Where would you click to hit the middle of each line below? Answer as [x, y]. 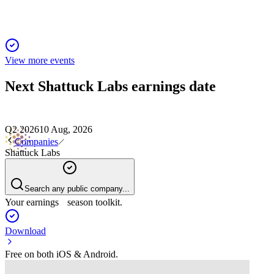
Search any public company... [77, 188]
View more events [40, 61]
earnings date [172, 86]
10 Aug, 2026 [66, 129]
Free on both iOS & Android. [61, 254]
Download [25, 231]
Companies [36, 141]
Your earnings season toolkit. [64, 202]
